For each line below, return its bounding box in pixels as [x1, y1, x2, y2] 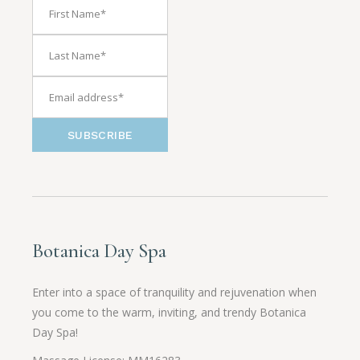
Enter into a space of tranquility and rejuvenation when [32, 284, 317, 300]
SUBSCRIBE [67, 128, 133, 141]
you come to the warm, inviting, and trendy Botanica [32, 304, 307, 320]
